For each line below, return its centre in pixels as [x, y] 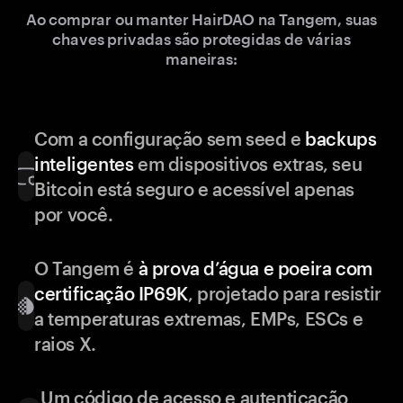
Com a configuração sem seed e [170, 139]
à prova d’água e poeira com [255, 269]
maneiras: [201, 59]
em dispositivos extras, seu [248, 164]
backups [341, 139]
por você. [74, 215]
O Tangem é [86, 269]
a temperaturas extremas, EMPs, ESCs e [199, 319]
